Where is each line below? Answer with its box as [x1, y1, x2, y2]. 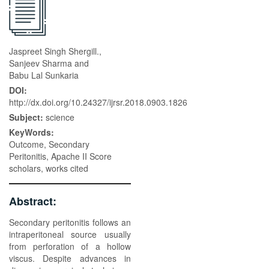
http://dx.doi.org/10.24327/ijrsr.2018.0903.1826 [9, 96, 187, 108]
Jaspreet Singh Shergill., [9, 45, 101, 57]
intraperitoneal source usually [9, 228, 131, 240]
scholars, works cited [9, 162, 88, 174]
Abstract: [9, 193, 59, 209]
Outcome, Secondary [9, 138, 89, 150]
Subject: [9, 111, 46, 123]
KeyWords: [9, 126, 56, 138]
